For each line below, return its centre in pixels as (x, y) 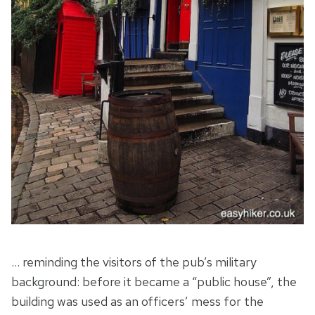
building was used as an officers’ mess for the (137, 302)
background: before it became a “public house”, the (154, 282)
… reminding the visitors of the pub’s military (134, 262)
